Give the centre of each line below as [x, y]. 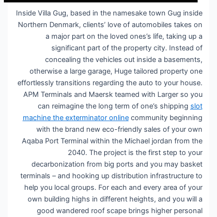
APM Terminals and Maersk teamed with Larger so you [114, 94]
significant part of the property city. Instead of [128, 48]
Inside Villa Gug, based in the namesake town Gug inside [110, 13]
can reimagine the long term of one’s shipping [115, 106]
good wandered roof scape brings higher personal [120, 210]
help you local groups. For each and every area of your [114, 187]
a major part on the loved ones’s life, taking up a [125, 36]
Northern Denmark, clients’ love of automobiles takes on [111, 24]
